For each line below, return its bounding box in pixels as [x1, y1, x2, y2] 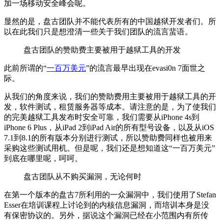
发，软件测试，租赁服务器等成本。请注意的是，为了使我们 [4, 102, 216, 111]
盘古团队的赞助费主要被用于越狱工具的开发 [24, 45, 181, 54]
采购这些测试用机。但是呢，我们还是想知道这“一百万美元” [4, 143, 215, 152]
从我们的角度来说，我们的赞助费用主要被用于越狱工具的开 [4, 92, 216, 101]
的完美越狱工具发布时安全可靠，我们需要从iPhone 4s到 [4, 112, 199, 121]
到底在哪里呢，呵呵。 [4, 154, 82, 163]
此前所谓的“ [4, 63, 47, 72]
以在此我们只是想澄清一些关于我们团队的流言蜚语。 [4, 27, 192, 36]
